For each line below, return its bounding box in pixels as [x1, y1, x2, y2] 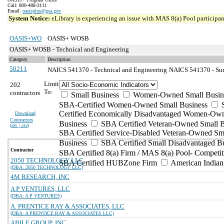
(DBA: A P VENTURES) [10, 193, 61, 198]
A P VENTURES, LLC [10, 185, 70, 192]
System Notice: [8, 14, 51, 22]
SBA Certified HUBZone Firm [59, 158, 157, 167]
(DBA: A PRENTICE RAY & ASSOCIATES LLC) [10, 210, 114, 216]
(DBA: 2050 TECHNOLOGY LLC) [10, 164, 83, 170]
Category [9, 56, 27, 62]
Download [15, 110, 35, 116]
